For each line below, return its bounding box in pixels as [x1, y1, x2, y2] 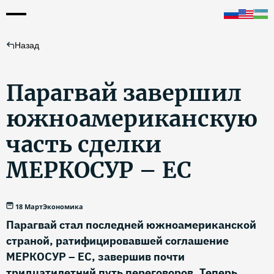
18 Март [15, 202, 43, 211]
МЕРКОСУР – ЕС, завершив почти [6, 250, 185, 264]
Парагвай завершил [6, 80, 242, 107]
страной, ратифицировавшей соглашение [6, 234, 229, 248]
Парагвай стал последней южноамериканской [6, 218, 256, 232]
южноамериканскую [6, 105, 257, 133]
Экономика [43, 202, 83, 211]
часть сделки [6, 131, 161, 158]
